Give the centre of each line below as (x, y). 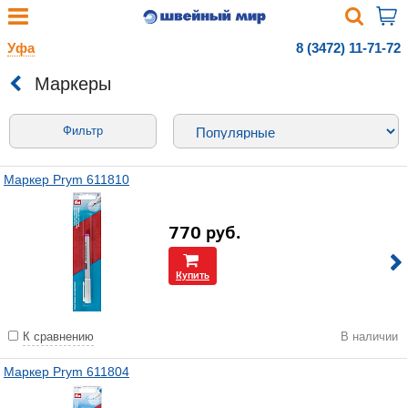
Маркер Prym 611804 (66, 372)
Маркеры (73, 83)
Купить (193, 275)
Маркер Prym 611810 (66, 179)
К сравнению (58, 337)
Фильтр (83, 131)
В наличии (369, 337)
